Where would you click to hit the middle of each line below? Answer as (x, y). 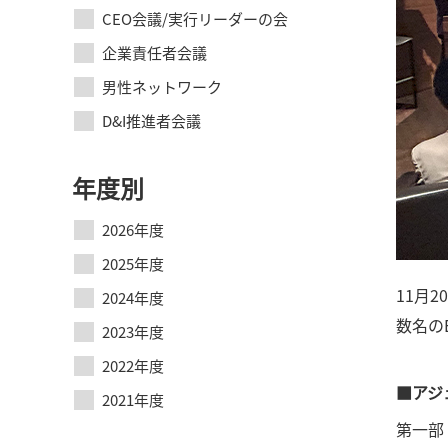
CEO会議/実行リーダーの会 (195, 18)
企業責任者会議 (154, 52)
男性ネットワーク (162, 86)
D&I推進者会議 (151, 120)
